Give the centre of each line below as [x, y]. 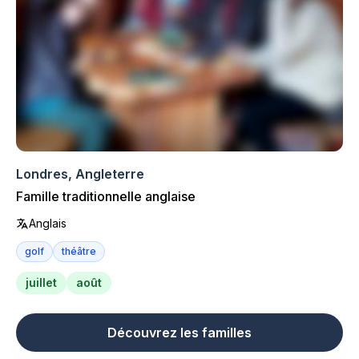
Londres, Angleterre [80, 173]
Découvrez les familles [179, 332]
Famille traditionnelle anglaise [106, 196]
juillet [41, 282]
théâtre [79, 251]
